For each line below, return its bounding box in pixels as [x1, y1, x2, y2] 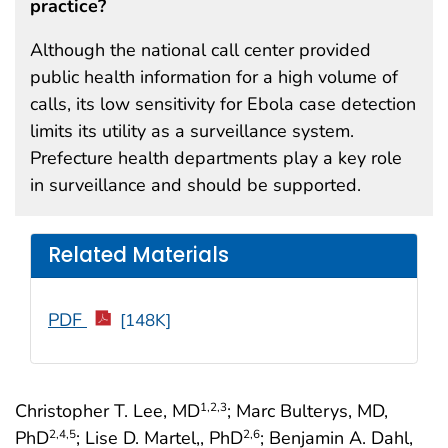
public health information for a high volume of [30, 64, 398, 89]
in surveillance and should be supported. [30, 172, 361, 197]
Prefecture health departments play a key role [30, 145, 402, 170]
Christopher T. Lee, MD [15, 398, 200, 423]
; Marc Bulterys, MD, [227, 398, 388, 423]
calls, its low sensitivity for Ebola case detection [30, 91, 416, 116]
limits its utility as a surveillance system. [30, 118, 354, 143]
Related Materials [48, 241, 229, 270]
